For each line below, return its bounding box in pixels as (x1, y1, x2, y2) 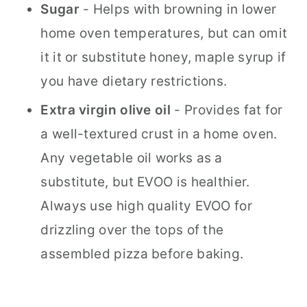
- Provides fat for (171, 102, 283, 118)
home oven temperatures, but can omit (40, 25, 288, 41)
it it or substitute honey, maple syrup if (40, 49, 286, 65)
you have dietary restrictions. (40, 73, 228, 89)
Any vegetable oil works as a (40, 150, 223, 166)
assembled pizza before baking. (40, 246, 244, 262)
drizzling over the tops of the (40, 222, 224, 238)
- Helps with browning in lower (79, 1, 277, 17)
